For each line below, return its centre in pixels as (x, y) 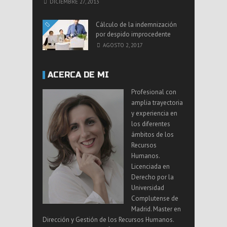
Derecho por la (153, 177)
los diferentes (151, 124)
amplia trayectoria (157, 102)
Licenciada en (150, 166)
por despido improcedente (133, 34)
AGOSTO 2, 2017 (123, 45)
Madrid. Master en (156, 209)
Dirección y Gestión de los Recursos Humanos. (108, 219)
